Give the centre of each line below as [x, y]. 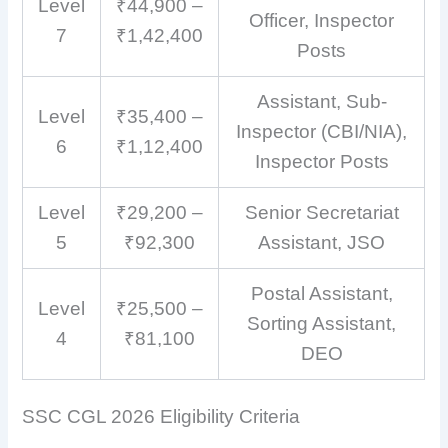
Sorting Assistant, [322, 324]
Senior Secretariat [321, 213]
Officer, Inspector [322, 21]
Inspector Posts [321, 162]
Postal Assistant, [321, 294]
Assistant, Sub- [321, 102]
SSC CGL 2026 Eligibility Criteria [161, 416]
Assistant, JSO [322, 243]
